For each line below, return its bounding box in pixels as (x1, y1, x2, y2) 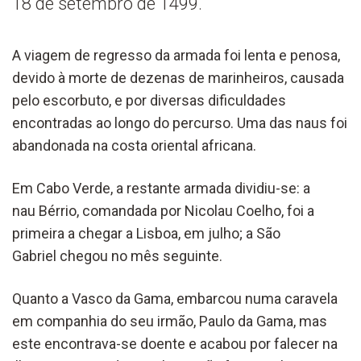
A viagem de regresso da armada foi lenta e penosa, (12, 46, 340, 64)
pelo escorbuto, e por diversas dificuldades (12, 91, 286, 109)
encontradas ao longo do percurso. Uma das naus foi (12, 114, 347, 131)
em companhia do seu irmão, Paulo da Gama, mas (12, 312, 327, 330)
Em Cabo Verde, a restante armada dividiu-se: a (12, 179, 310, 197)
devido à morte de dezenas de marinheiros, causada (12, 68, 344, 86)
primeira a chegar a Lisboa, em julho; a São (12, 224, 280, 242)
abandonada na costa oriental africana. (12, 136, 256, 154)
